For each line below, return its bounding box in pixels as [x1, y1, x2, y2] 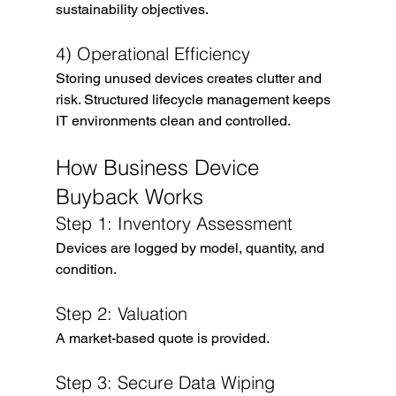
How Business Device [55, 154, 265, 180]
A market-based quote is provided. [55, 329, 270, 346]
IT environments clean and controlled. [55, 111, 291, 129]
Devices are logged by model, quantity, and [55, 239, 328, 256]
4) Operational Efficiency [55, 42, 250, 65]
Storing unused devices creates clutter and [55, 69, 325, 87]
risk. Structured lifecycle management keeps [55, 90, 334, 108]
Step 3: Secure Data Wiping [55, 370, 275, 393]
